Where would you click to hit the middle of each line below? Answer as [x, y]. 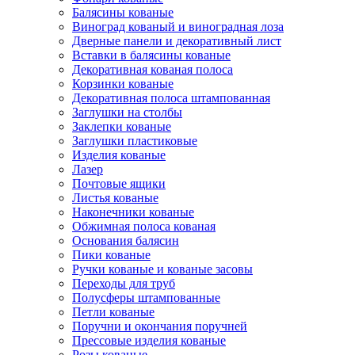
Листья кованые [115, 198]
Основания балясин [126, 240]
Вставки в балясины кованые [151, 55]
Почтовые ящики [119, 183]
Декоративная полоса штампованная [171, 98]
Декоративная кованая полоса [153, 69]
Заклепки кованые [122, 126]
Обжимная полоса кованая [144, 226]
